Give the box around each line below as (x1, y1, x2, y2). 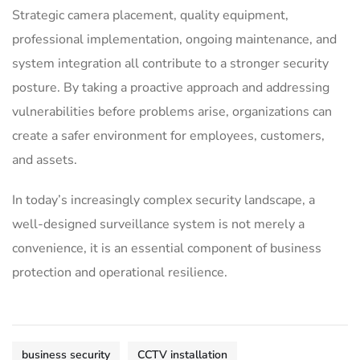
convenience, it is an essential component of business (12, 239, 321, 257)
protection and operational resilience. (12, 263, 227, 281)
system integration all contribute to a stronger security (12, 54, 329, 72)
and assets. (12, 150, 77, 169)
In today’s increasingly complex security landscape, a (12, 190, 315, 209)
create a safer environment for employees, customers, (12, 126, 325, 145)
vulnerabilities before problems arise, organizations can (12, 102, 332, 121)
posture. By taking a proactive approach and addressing (12, 78, 329, 96)
